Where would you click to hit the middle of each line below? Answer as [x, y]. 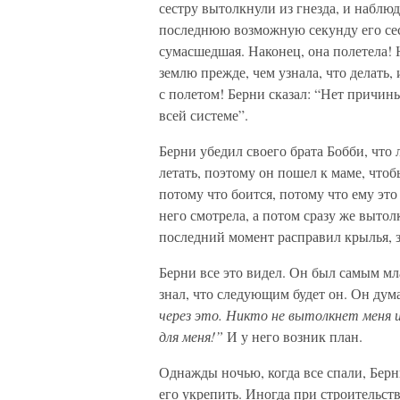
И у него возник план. [295, 336]
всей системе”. [204, 115]
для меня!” [193, 336]
